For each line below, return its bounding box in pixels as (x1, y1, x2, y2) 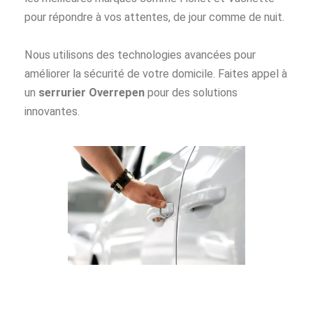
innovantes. (24, 104, 80, 118)
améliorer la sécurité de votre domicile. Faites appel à (24, 66, 287, 80)
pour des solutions (147, 85, 238, 99)
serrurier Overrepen (38, 85, 147, 99)
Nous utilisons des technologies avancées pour (24, 48, 256, 61)
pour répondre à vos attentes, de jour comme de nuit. (24, 10, 284, 24)
